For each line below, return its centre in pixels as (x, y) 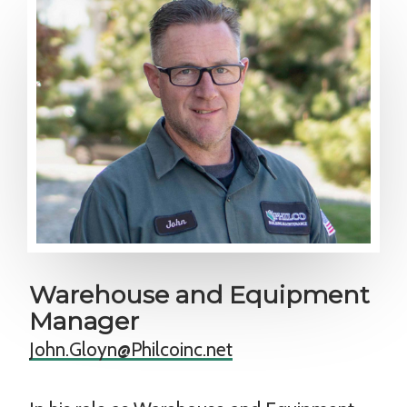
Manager (84, 321)
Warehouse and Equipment (199, 294)
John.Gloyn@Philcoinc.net (131, 349)
